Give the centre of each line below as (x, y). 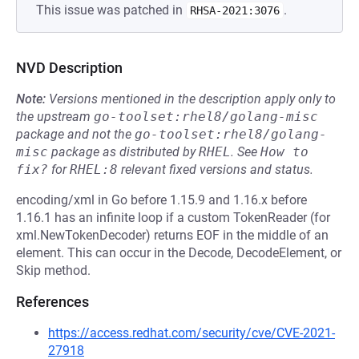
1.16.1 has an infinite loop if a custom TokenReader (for (173, 218)
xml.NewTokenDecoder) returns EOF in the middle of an (172, 235)
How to (284, 152)
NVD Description (69, 68)
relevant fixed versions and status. (216, 169)
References (52, 302)
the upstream (55, 117)
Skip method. (53, 270)
